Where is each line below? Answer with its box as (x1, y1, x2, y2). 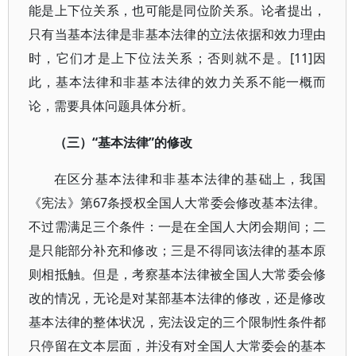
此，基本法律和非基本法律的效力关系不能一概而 (29, 73, 327, 91)
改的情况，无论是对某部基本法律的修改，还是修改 (29, 289, 327, 307)
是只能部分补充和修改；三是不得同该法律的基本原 (29, 242, 327, 259)
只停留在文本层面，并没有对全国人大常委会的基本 (29, 337, 327, 354)
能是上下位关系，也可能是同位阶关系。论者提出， (29, 2, 327, 19)
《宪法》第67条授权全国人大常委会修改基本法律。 (29, 194, 327, 211)
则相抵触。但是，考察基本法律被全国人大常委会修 (29, 265, 327, 283)
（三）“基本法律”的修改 (54, 133, 192, 151)
